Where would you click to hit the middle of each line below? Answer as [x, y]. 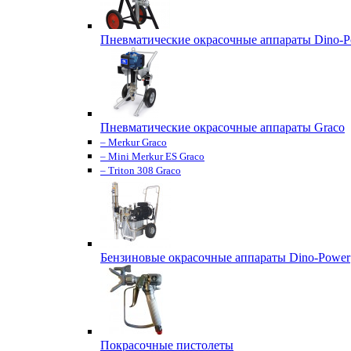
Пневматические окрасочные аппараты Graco [223, 127]
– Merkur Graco [134, 142]
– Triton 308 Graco [141, 170]
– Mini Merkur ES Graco [152, 156]
